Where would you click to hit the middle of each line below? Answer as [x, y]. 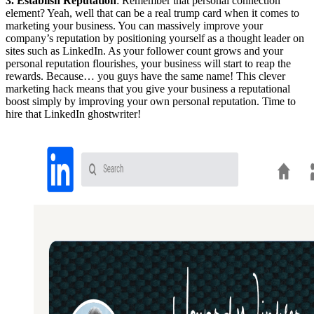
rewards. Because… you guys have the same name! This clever [145, 76]
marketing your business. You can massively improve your [134, 25]
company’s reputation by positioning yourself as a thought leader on [155, 38]
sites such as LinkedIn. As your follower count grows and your [144, 50]
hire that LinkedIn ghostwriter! [73, 114]
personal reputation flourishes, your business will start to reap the [148, 63]
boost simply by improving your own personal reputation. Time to [151, 101]
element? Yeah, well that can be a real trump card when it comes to [152, 13]
